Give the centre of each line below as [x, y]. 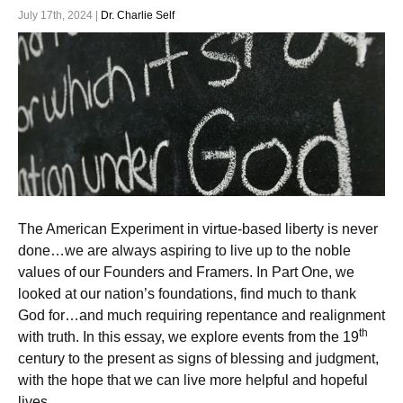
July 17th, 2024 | [59, 15]
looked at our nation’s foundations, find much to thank [187, 294]
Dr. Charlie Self [138, 15]
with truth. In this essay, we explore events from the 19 [188, 337]
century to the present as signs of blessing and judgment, [198, 359]
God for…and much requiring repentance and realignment [201, 316]
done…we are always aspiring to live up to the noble [184, 251]
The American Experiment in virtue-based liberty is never [198, 229]
